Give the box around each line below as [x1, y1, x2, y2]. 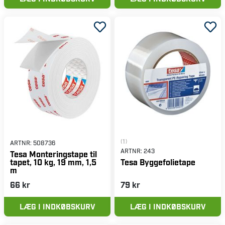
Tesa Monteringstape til [10, 149, 97, 159]
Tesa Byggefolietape [121, 157, 195, 167]
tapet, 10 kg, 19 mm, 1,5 [10, 157, 96, 167]
